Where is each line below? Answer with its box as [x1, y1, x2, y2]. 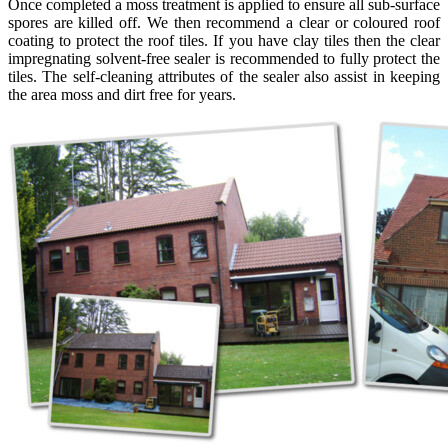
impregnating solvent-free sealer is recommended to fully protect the [8, 50, 440, 68]
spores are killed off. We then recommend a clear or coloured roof [8, 14, 440, 32]
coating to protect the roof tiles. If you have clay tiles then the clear [8, 32, 440, 50]
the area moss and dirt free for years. [8, 86, 236, 104]
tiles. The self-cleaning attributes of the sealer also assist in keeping [8, 68, 440, 86]
